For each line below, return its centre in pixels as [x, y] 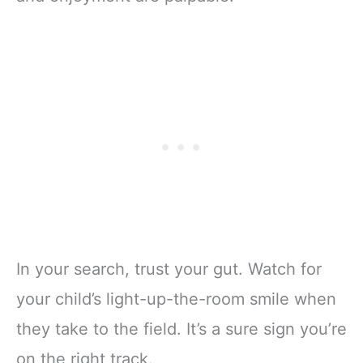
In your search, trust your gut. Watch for [169, 269]
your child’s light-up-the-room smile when [176, 299]
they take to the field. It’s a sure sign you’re [181, 329]
